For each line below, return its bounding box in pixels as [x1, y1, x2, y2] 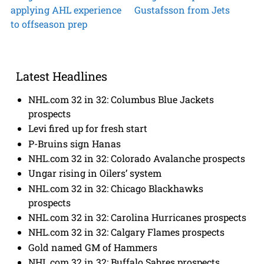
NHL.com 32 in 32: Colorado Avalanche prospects [28, 152, 246, 164]
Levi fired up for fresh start [28, 122, 148, 135]
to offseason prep [10, 18, 87, 31]
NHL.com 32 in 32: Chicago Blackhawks [28, 181, 204, 194]
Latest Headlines [15, 68, 107, 84]
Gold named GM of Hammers [28, 240, 158, 253]
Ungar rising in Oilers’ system [28, 167, 162, 180]
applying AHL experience [10, 4, 121, 16]
